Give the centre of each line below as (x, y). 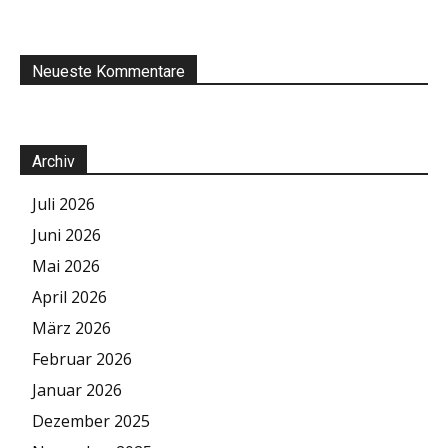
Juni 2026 (66, 234)
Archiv (53, 161)
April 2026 (69, 296)
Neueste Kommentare (108, 71)
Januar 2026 (77, 389)
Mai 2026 (66, 265)
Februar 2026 (82, 358)
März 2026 (71, 327)
